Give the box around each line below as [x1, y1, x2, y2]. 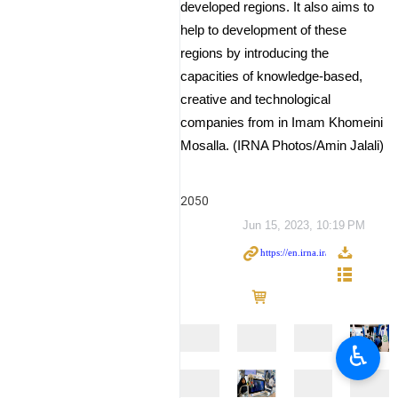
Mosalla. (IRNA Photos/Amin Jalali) [180, 139, 384, 153]
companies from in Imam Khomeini [180, 115, 383, 130]
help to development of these [180, 23, 346, 37]
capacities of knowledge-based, [180, 69, 362, 84]
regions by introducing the [180, 46, 329, 60]
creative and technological [180, 92, 330, 107]
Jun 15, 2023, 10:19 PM [243, 219, 365, 232]
